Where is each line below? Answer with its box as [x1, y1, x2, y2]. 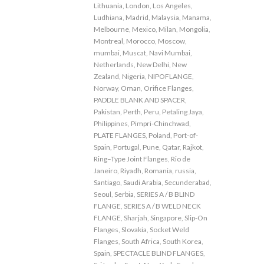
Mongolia [179, 25, 209, 34]
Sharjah [124, 213, 147, 222]
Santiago [94, 178, 120, 187]
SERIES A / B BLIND [137, 190, 194, 199]
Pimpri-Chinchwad [131, 119, 189, 128]
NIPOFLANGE [148, 72, 192, 81]
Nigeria [122, 72, 145, 81]
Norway [94, 84, 118, 93]
